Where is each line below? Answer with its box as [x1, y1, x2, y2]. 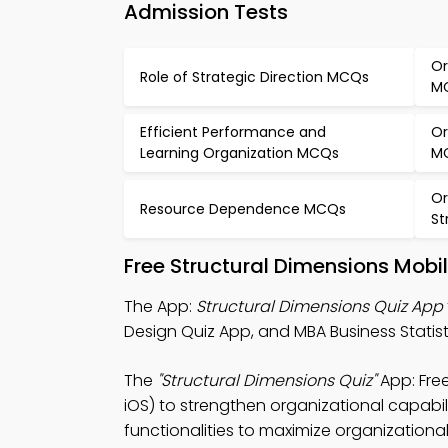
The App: [124, 295, 196, 318]
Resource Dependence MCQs [140, 198, 346, 219]
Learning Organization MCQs [140, 143, 339, 163]
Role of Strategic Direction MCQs [140, 66, 369, 87]
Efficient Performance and [140, 122, 326, 142]
